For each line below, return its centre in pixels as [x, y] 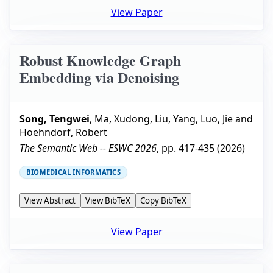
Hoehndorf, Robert [63, 133]
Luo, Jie [217, 119]
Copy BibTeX [163, 201]
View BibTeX [108, 201]
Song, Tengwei [55, 119]
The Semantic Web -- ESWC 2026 [88, 148]
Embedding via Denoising [99, 77]
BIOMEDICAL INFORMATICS [73, 172]
